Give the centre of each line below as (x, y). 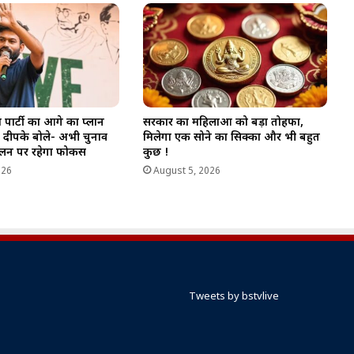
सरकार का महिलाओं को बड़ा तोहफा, (223, 122)
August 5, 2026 (186, 171)
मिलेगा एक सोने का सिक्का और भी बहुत (231, 137)
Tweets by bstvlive (234, 296)
